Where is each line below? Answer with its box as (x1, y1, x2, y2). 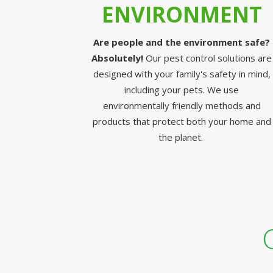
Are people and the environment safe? (93, 36, 271, 48)
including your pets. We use (124, 83, 239, 96)
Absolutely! (91, 52, 146, 64)
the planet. (158, 131, 205, 143)
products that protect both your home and (92, 115, 271, 127)
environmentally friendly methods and (102, 99, 261, 112)
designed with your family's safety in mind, (93, 68, 271, 80)
